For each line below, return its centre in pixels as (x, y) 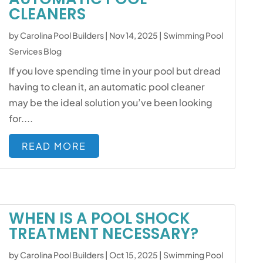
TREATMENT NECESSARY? (104, 234)
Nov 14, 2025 (134, 35)
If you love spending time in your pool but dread (115, 71)
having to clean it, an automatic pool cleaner (107, 87)
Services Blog (36, 51)
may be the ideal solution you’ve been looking (111, 102)
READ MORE (54, 146)
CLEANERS (48, 14)
